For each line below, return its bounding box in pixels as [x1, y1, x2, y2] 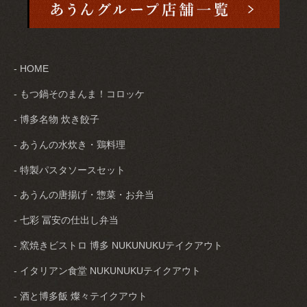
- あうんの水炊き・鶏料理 [14, 138, 125, 150]
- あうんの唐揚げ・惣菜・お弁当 [14, 189, 154, 201]
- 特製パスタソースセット [14, 164, 125, 175]
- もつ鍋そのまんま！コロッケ [14, 88, 145, 99]
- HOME [14, 62, 49, 74]
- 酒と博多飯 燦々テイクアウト [14, 291, 147, 302]
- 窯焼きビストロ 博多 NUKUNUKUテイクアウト [14, 240, 223, 251]
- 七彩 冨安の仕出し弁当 [14, 214, 119, 226]
